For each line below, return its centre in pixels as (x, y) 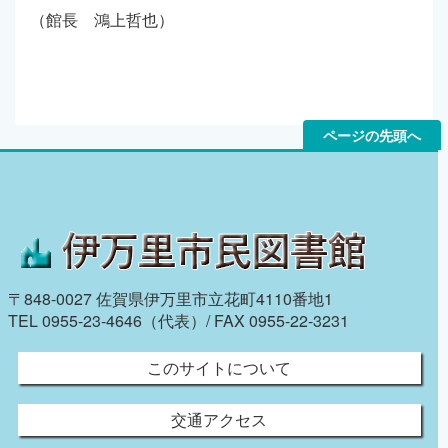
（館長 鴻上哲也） (102, 19)
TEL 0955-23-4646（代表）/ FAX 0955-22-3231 (178, 320)
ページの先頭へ (371, 134)
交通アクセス (219, 419)
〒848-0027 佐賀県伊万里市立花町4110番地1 (170, 298)
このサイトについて (219, 367)
